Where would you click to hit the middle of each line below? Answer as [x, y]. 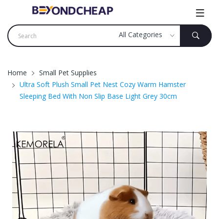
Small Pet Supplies [68, 73]
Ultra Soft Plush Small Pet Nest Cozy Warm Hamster [103, 84]
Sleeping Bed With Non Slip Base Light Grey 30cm [98, 96]
